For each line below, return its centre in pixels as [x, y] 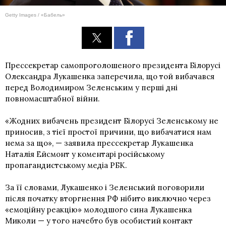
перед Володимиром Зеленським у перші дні [91, 87]
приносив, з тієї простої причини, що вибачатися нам [108, 132]
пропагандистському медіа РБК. [66, 165]
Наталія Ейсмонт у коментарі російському [85, 154]
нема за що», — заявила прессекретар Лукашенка [99, 143]
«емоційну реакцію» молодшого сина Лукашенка [98, 209]
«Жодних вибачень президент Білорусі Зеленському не [112, 121]
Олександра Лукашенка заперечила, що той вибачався [110, 76]
